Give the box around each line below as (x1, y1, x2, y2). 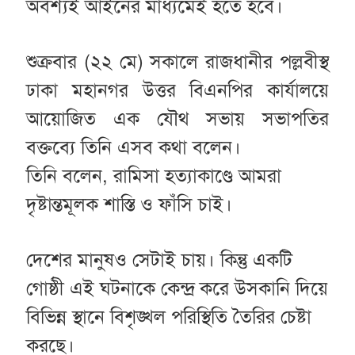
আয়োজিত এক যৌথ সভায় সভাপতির (25, 106, 330, 131)
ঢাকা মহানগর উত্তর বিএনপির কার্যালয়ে (25, 78, 330, 102)
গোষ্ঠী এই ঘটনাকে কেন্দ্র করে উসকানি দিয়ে (25, 276, 328, 300)
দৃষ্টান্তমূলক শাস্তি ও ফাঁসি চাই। (25, 192, 232, 216)
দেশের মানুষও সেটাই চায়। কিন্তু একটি (25, 247, 292, 272)
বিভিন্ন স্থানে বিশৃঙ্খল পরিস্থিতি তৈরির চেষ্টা (25, 304, 311, 329)
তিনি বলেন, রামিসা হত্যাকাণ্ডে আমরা (25, 163, 281, 188)
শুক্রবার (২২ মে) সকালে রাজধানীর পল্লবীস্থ (25, 49, 330, 74)
